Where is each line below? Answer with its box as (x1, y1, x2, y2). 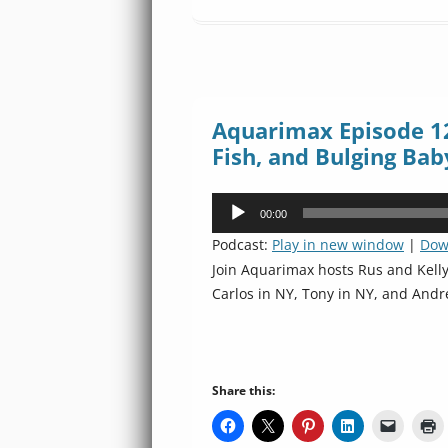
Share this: (212, 382, 275, 399)
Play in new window (272, 235, 404, 254)
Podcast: (212, 235, 272, 254)
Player (211, 218, 252, 237)
